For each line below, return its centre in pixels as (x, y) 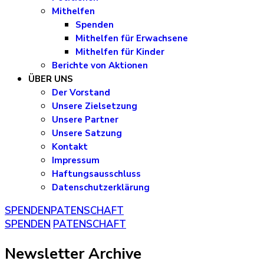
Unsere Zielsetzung (95, 106)
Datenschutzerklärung (101, 187)
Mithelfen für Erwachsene (132, 38)
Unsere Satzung (87, 133)
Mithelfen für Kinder (120, 52)
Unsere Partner (85, 120)
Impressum (76, 160)
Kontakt (70, 147)
